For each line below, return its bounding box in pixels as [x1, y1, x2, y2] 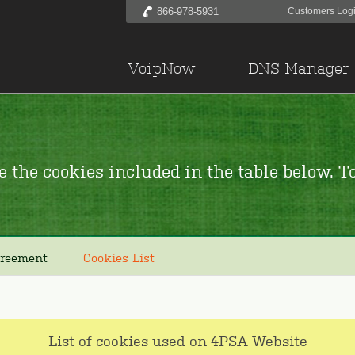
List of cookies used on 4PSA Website [48, 330, 307, 349]
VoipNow [128, 59, 196, 78]
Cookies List [83, 250, 155, 265]
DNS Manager [248, 59, 349, 78]
